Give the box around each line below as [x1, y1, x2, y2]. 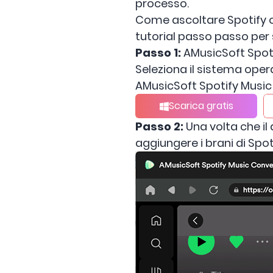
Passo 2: [135, 119, 183, 134]
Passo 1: [135, 45, 181, 60]
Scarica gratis [168, 99, 233, 113]
